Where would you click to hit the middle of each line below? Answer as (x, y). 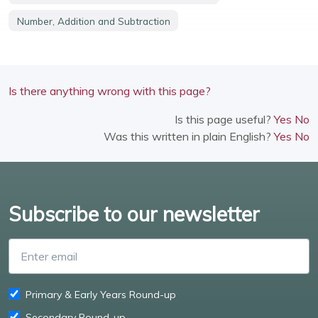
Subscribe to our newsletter (134, 214)
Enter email (185, 245)
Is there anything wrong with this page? (110, 91)
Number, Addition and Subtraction (93, 21)
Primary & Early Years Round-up (101, 294)
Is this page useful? (224, 119)
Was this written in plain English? (189, 136)
